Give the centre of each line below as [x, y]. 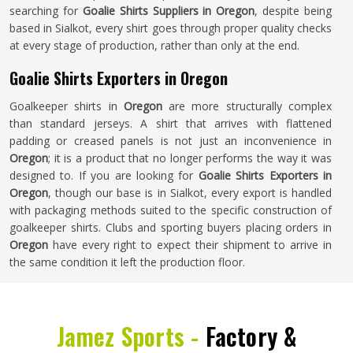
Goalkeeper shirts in [67, 106]
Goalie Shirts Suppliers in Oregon [169, 11]
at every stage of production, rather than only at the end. [154, 45]
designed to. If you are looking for [104, 175]
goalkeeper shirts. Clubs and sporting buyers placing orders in [171, 227]
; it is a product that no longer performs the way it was [190, 158]
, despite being [293, 11]
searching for [46, 11]
